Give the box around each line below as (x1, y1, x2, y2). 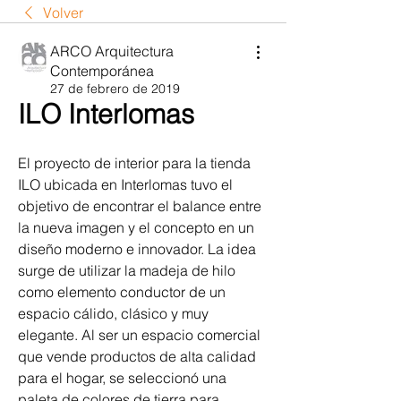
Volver (43, 4, 83, 22)
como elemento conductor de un (18, 283, 226, 302)
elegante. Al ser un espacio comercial (18, 326, 260, 345)
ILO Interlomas (18, 98, 194, 132)
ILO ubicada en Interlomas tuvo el (18, 175, 233, 194)
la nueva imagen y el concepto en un (18, 218, 254, 237)
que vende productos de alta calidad (18, 347, 256, 366)
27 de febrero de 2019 (50, 81, 180, 98)
